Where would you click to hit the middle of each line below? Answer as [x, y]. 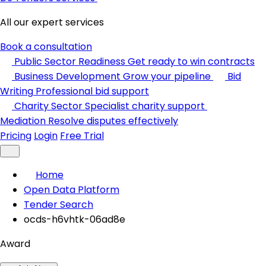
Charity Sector [48, 106]
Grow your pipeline [167, 76]
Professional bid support [92, 91]
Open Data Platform [72, 190]
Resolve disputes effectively [113, 121]
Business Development [67, 76]
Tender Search [58, 205]
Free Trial [82, 136]
